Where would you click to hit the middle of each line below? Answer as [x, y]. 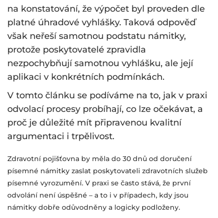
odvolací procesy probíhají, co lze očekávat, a [105, 109]
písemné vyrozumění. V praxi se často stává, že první [99, 183]
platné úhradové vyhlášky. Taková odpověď [101, 23]
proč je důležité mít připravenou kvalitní [94, 123]
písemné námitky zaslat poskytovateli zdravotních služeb [108, 171]
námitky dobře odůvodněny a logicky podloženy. [94, 208]
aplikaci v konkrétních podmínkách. [86, 77]
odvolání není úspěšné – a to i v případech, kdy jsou [98, 195]
